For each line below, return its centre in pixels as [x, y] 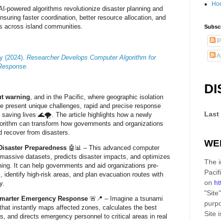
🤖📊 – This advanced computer [113, 148]
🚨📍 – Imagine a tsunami [125, 199]
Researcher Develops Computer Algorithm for [91, 57]
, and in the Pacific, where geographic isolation [97, 97]
